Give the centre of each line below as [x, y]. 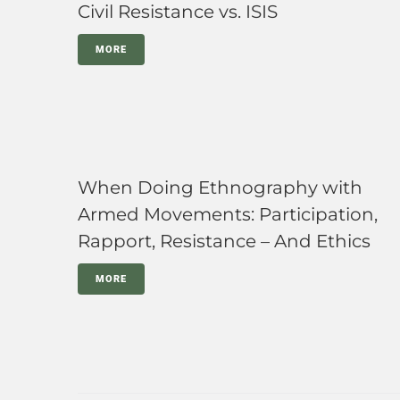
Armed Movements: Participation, [228, 214]
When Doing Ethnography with [220, 187]
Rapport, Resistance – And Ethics [224, 241]
